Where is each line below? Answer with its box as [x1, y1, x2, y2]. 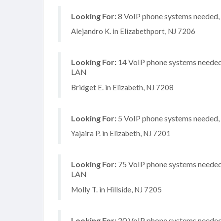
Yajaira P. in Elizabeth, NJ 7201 [71, 129, 171, 138]
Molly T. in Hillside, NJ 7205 [71, 184, 162, 194]
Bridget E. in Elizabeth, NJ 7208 [71, 82, 174, 92]
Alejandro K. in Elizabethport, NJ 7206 [71, 27, 195, 36]
